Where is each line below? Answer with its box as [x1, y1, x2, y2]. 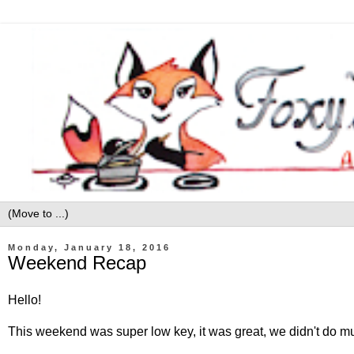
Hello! [8, 293, 41, 307]
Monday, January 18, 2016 [8, 242, 171, 252]
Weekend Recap [8, 251, 146, 273]
